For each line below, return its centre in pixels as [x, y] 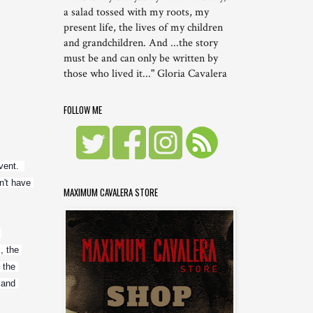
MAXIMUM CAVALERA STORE [111, 192]
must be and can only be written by [141, 59]
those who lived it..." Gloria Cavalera [145, 74]
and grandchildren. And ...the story [141, 43]
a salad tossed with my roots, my [136, 13]
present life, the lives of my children [143, 28]
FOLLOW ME [83, 110]
